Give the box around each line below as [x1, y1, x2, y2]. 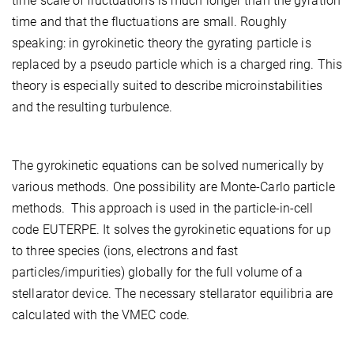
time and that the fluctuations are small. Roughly [12, 14, 287, 30]
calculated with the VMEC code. [12, 307, 190, 323]
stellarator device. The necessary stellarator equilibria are [12, 286, 333, 302]
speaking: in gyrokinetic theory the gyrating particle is [12, 36, 311, 51]
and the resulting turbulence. [12, 100, 172, 115]
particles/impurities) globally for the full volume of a [12, 265, 303, 281]
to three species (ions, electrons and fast [12, 243, 239, 259]
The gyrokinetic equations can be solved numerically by [12, 158, 325, 174]
